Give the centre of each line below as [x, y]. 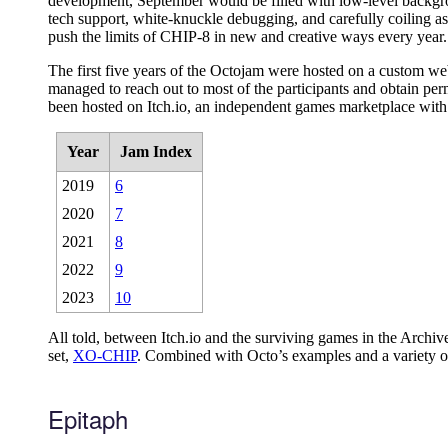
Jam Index [156, 152]
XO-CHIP [105, 356]
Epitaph [88, 419]
